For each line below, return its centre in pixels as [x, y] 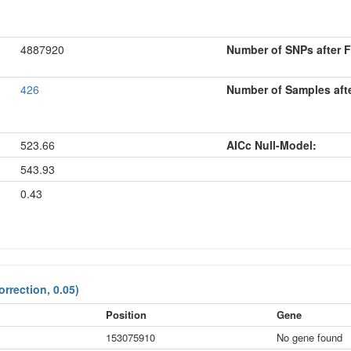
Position [126, 315]
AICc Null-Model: [271, 145]
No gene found [309, 337]
